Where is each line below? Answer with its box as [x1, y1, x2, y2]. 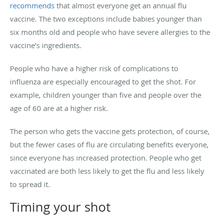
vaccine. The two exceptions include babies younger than [10, 13, 202, 24]
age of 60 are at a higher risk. [10, 103, 110, 113]
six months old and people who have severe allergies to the [10, 27, 210, 37]
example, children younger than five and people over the [10, 89, 201, 100]
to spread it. [10, 179, 52, 189]
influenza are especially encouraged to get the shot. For [10, 76, 196, 86]
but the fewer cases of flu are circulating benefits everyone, [10, 139, 209, 149]
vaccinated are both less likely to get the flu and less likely [10, 165, 204, 176]
